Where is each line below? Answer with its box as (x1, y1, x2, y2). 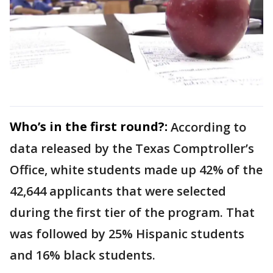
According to (171, 118, 246, 135)
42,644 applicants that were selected (10, 182, 226, 199)
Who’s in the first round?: (10, 118, 168, 135)
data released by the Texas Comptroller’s (10, 140, 254, 157)
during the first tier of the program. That (10, 204, 255, 221)
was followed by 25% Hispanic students (10, 225, 244, 242)
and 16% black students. (10, 246, 155, 263)
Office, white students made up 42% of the (10, 161, 263, 178)
